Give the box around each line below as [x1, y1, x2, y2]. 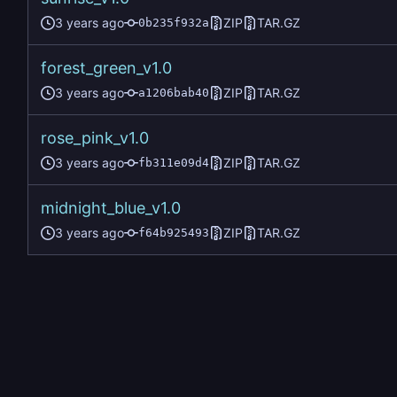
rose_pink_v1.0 [41, 128, 149, 148]
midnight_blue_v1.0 [41, 198, 181, 218]
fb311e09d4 [138, 156, 209, 170]
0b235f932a [138, 16, 209, 30]
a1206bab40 [138, 86, 209, 100]
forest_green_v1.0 [41, 58, 172, 78]
